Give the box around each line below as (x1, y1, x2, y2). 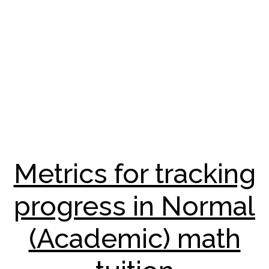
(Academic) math (28, 222, 241, 255)
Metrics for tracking (13, 157, 256, 190)
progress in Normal (14, 190, 255, 222)
